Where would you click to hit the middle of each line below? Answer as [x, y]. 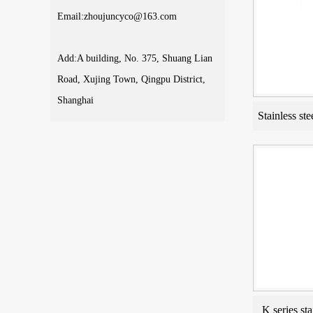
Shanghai [75, 100]
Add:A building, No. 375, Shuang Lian [135, 58]
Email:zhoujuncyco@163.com [117, 16]
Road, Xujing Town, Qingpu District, [131, 79]
